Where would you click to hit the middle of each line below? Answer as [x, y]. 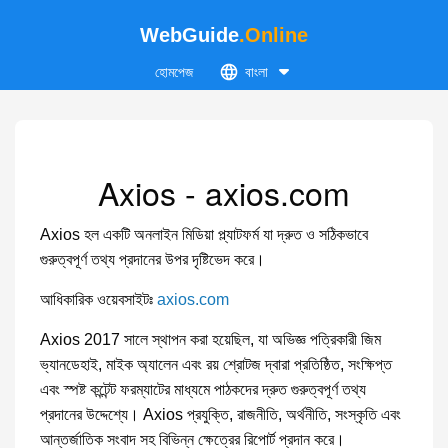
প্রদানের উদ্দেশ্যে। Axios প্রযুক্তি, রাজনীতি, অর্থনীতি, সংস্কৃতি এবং [220, 414]
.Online [273, 35]
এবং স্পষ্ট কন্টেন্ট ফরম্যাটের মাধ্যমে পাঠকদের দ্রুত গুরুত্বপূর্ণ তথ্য [203, 389]
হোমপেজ [173, 72]
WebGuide [189, 35]
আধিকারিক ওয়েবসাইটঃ [98, 299]
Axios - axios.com [224, 192]
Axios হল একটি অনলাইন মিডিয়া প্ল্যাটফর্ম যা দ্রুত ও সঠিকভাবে [204, 234]
